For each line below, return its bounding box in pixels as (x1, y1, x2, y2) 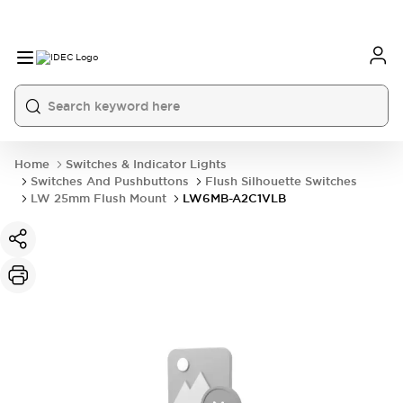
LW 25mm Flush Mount (31, 191, 166, 206)
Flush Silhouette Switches (205, 174, 357, 189)
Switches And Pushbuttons (31, 174, 189, 189)
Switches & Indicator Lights (66, 157, 227, 172)
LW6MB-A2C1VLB (183, 191, 286, 206)
